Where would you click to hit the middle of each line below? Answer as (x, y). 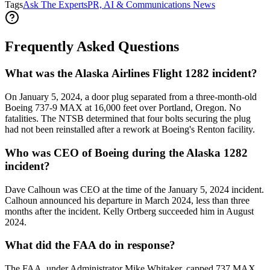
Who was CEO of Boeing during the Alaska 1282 (126, 152)
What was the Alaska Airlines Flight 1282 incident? (131, 74)
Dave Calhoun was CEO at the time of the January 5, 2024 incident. (134, 189)
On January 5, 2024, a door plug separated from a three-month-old (131, 97)
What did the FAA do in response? (90, 245)
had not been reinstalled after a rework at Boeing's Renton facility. (130, 130)
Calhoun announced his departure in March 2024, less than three (127, 200)
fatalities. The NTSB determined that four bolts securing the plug (128, 119)
